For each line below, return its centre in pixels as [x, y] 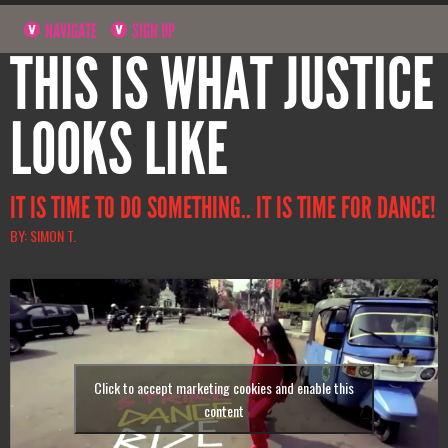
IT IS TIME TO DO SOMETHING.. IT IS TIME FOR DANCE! [223, 208]
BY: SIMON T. [43, 236]
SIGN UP [152, 30]
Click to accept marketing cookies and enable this [224, 388]
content [224, 411]
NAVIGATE [70, 30]
